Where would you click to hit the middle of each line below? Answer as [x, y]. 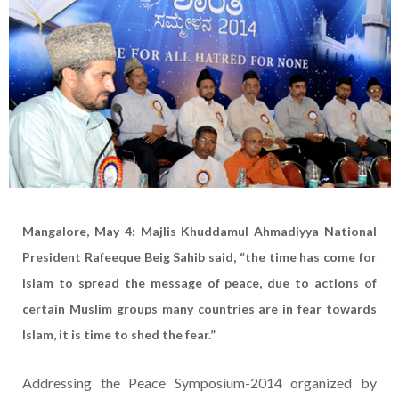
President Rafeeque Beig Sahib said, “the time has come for [199, 257]
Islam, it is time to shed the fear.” [119, 335]
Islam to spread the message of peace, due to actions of [199, 283]
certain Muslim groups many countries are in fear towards [199, 309]
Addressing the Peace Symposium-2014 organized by [199, 383]
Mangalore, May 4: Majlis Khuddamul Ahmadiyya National [199, 232]
